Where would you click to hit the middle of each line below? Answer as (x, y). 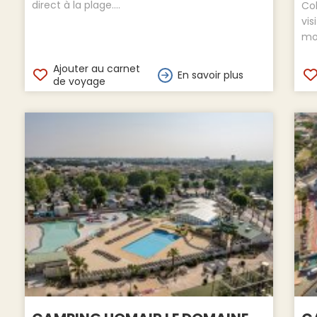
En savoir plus (210, 75)
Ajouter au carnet (96, 69)
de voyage (79, 82)
